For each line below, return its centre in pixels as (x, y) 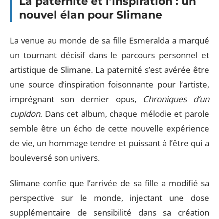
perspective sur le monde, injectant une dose (109, 198)
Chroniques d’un (176, 99)
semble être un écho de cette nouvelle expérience (109, 128)
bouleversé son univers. (55, 157)
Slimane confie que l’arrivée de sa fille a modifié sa (109, 183)
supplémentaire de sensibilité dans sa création (109, 212)
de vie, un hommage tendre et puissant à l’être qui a (109, 143)
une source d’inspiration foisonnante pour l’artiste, (109, 84)
